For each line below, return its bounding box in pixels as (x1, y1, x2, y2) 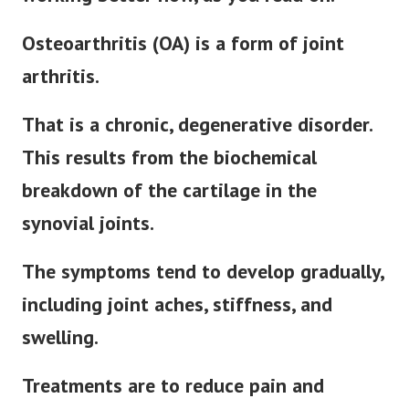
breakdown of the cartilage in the (22, 177, 317, 204)
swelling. (22, 324, 99, 351)
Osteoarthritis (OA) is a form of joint (22, 30, 344, 57)
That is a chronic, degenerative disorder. (22, 111, 372, 138)
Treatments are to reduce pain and (22, 372, 324, 399)
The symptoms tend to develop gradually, (22, 258, 383, 285)
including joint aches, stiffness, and (22, 291, 332, 318)
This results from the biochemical (22, 144, 317, 171)
